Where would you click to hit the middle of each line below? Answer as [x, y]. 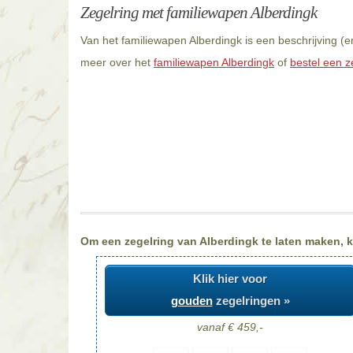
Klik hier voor [230, 279]
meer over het [117, 62]
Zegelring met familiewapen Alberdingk [199, 13]
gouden [191, 301]
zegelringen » [251, 301]
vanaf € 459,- [230, 327]
